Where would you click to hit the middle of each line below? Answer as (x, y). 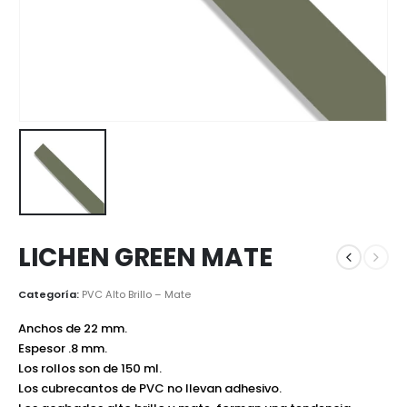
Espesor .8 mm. (63, 349)
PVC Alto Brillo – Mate (136, 295)
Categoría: (50, 295)
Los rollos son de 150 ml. (90, 369)
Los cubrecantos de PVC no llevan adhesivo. (150, 389)
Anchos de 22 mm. (73, 329)
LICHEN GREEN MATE (145, 257)
